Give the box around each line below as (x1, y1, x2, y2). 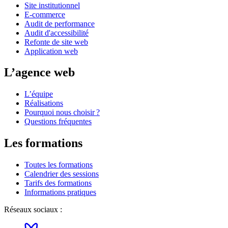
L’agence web (4, 66, 75, 79)
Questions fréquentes (24, 117, 92, 126)
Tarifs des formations (24, 179, 92, 188)
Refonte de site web (24, 37, 88, 46)
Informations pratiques (24, 188, 96, 197)
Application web (24, 46, 78, 55)
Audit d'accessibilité (24, 28, 89, 37)
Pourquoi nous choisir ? (24, 108, 100, 117)
